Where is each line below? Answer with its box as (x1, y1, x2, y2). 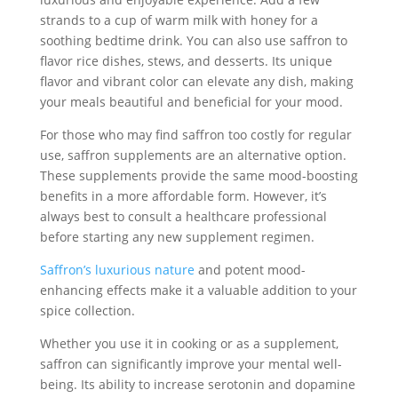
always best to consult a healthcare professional (39, 208, 327, 225)
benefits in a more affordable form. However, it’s (39, 187, 327, 204)
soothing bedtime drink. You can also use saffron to (39, 32, 347, 49)
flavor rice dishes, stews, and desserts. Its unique (39, 52, 332, 69)
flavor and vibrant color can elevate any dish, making (39, 73, 354, 90)
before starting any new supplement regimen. (39, 228, 314, 245)
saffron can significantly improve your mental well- (39, 355, 342, 372)
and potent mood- (194, 261, 306, 278)
